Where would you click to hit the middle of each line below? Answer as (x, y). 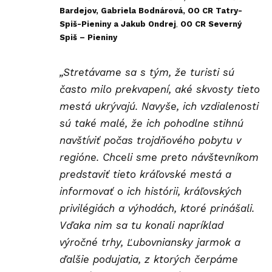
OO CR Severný (211, 24)
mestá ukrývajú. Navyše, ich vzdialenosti (159, 106)
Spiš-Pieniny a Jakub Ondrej (118, 24)
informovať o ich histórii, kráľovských (151, 191)
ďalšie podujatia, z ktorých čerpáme (149, 259)
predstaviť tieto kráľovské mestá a (145, 174)
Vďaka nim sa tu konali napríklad (141, 225)
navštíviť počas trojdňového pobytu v (150, 140)
